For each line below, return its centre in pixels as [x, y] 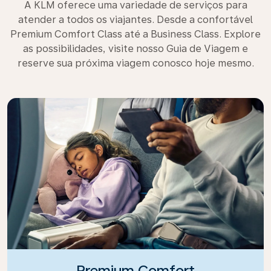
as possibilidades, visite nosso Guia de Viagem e [135, 48]
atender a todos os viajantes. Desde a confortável [135, 19]
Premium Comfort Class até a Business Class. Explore [135, 34]
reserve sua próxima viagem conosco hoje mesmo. [135, 63]
